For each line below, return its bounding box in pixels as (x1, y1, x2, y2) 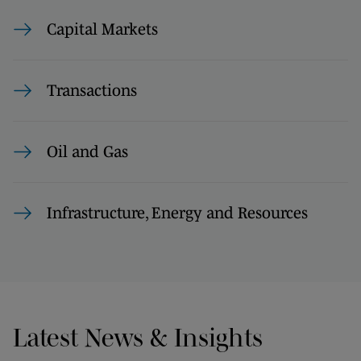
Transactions (47, 81, 137, 99)
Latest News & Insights (13, 323, 263, 351)
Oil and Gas (47, 143, 128, 160)
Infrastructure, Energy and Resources (47, 204, 308, 222)
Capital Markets (47, 20, 158, 38)
